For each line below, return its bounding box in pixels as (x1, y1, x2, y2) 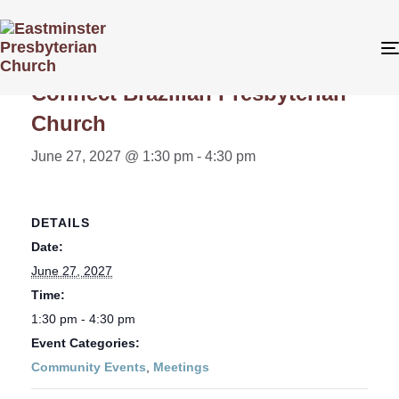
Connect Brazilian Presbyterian (31, 81, 346, 105)
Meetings (153, 359, 209, 374)
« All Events (31, 38, 110, 53)
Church (31, 111, 106, 135)
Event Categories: (31, 335, 140, 350)
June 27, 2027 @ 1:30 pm (31, 149, 193, 164)
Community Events (31, 359, 146, 374)
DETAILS (31, 215, 90, 230)
